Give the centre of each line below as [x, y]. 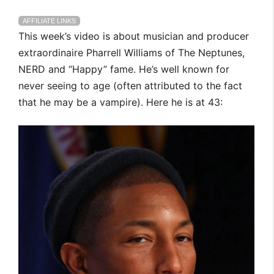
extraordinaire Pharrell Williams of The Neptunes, [131, 53]
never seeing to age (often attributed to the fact [130, 86]
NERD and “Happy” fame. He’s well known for [124, 69]
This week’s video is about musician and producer [134, 36]
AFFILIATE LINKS [49, 21]
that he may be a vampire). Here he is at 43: [120, 102]
